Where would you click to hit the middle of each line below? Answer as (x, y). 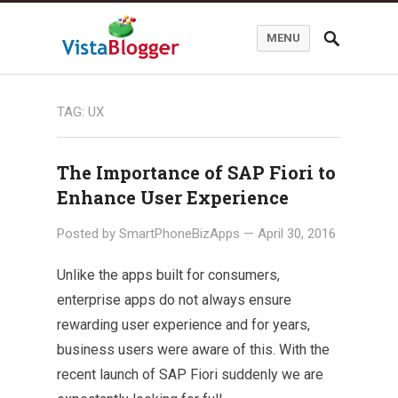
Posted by (88, 234)
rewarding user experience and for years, (183, 325)
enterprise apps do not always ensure (174, 300)
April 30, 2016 (297, 234)
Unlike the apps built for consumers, (168, 275)
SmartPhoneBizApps (179, 234)
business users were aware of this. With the (193, 350)
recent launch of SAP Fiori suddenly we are (190, 374)
